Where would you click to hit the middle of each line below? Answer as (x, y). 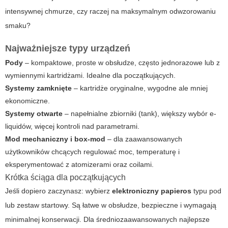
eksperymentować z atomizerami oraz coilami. (79, 165)
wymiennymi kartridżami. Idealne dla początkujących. (90, 76)
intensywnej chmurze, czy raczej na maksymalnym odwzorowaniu (110, 11)
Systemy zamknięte (38, 88)
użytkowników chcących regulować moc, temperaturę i (92, 152)
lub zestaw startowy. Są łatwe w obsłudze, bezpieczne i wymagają (111, 205)
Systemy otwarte (34, 114)
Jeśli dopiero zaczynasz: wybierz (59, 191)
